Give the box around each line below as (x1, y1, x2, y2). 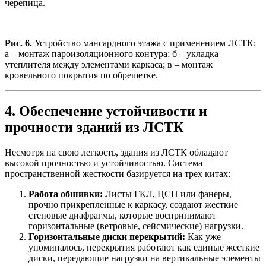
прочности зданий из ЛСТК (5, 119, 183, 135)
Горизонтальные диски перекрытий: (28, 232, 185, 242)
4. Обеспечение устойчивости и (5, 103, 207, 119)
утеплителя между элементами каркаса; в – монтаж (5, 59, 213, 70)
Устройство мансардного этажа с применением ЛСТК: (32, 38, 256, 49)
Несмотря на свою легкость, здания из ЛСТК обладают (5, 147, 228, 157)
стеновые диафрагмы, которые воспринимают (28, 210, 216, 220)
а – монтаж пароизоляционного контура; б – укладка (5, 49, 218, 59)
